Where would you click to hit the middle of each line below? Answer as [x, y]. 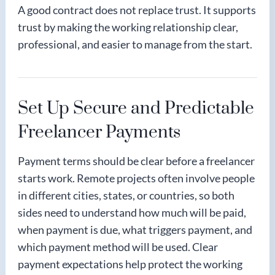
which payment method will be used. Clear [118, 246]
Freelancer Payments [99, 132]
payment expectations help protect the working [130, 264]
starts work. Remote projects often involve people [136, 178]
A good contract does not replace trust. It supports [137, 10]
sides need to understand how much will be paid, [132, 212]
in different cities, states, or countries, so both [126, 195]
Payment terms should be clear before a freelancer [136, 161]
